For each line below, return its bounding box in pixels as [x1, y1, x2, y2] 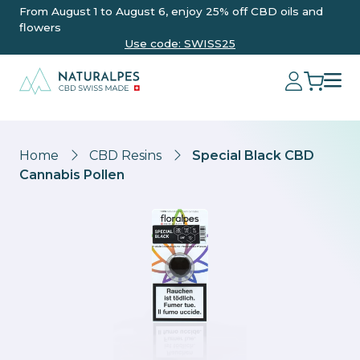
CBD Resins [89, 148, 162, 163]
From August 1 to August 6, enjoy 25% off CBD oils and [19, 5, 323, 18]
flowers [19, 21, 61, 34]
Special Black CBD [192, 148, 314, 163]
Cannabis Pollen [19, 167, 125, 182]
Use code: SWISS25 [125, 37, 235, 50]
